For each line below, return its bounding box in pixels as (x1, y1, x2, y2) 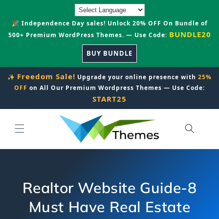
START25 (92, 94, 127, 104)
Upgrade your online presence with (75, 73, 198, 81)
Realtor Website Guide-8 (22, 178, 197, 197)
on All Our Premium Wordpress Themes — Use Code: (27, 84, 205, 92)
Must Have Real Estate (28, 197, 191, 217)
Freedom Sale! (17, 71, 75, 81)
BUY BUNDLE (87, 49, 132, 58)
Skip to (14, 1, 41, 11)
